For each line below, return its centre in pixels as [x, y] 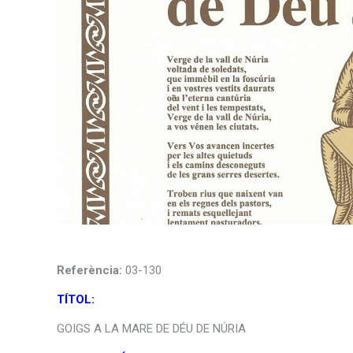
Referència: [89, 270]
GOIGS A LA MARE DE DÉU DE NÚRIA [151, 328]
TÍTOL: [76, 299]
